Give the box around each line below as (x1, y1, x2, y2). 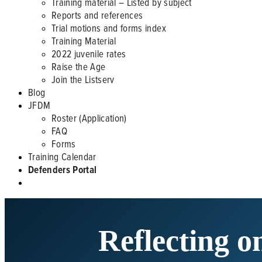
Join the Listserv (51, 73, 115, 86)
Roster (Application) (51, 111, 127, 125)
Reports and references (51, 8, 143, 22)
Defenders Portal (28, 163, 97, 177)
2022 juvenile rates (51, 47, 126, 60)
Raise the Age (51, 60, 106, 73)
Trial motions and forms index (51, 21, 166, 35)
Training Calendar (28, 150, 96, 163)
